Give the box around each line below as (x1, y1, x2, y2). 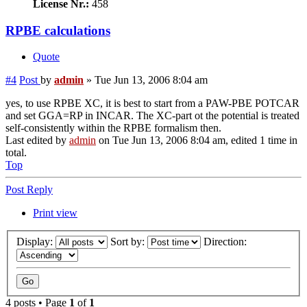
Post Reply (5, 184, 53, 196)
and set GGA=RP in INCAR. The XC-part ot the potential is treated (5, 110, 299, 122)
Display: (16, 236, 56, 248)
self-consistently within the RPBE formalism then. (5, 122, 221, 134)
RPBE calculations (5, 23, 110, 38)
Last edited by (5, 134, 69, 147)
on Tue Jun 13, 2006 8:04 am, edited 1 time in (96, 134, 297, 147)
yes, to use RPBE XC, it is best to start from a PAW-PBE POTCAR (5, 97, 299, 110)
